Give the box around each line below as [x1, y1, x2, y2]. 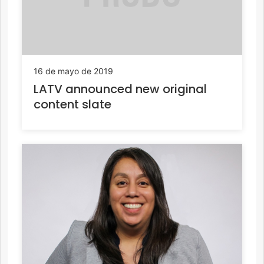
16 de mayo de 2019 [34, 66, 113, 77]
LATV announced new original [34, 81, 207, 98]
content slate [34, 96, 111, 113]
